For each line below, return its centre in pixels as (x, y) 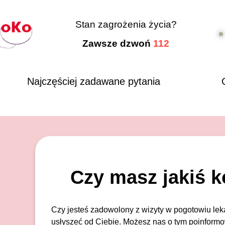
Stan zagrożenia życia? (126, 24)
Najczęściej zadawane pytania (94, 81)
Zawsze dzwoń (118, 43)
